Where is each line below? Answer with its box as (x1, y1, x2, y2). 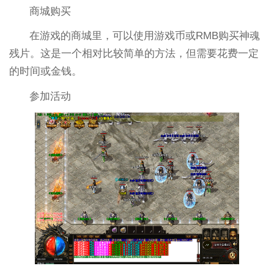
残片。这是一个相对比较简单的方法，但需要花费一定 (9, 48, 259, 60)
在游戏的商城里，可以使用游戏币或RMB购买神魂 (29, 30, 261, 42)
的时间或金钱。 (9, 65, 82, 78)
